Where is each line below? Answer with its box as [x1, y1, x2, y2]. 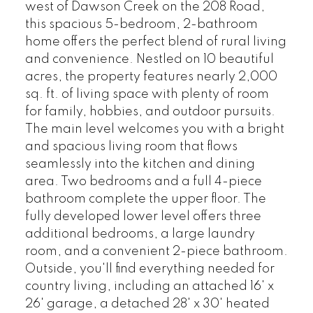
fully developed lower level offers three [24, 210, 261, 224]
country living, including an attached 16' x [24, 280, 274, 293]
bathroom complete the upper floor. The [24, 193, 266, 206]
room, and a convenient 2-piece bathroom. [24, 245, 288, 259]
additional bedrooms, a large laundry [24, 228, 255, 241]
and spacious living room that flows [24, 140, 238, 154]
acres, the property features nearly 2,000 [24, 71, 277, 84]
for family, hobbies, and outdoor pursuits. [24, 105, 275, 119]
